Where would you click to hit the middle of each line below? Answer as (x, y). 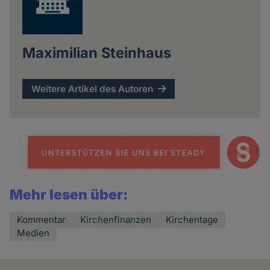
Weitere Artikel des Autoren (93, 89)
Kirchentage (192, 220)
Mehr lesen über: (69, 195)
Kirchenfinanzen (116, 220)
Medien (33, 233)
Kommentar (42, 220)
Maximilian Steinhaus (96, 53)
